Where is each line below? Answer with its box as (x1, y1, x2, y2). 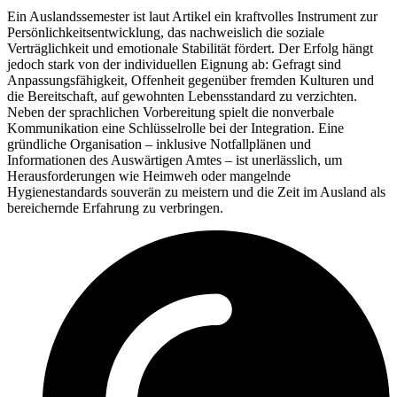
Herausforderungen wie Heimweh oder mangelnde (7, 168, 291, 184)
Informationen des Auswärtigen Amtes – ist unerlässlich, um (7, 152, 342, 168)
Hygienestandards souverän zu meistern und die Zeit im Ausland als (7, 184, 385, 200)
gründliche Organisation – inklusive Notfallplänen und (7, 136, 311, 152)
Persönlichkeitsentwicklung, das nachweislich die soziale (7, 25, 324, 41)
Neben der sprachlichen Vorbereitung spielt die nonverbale (7, 105, 334, 121)
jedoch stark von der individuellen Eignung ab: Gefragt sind (7, 57, 341, 73)
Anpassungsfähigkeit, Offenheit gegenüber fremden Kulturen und (7, 73, 374, 89)
